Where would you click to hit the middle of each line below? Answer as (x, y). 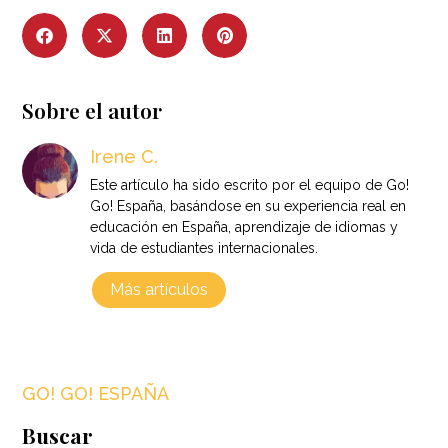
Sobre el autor (92, 109)
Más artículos (159, 289)
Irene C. (124, 156)
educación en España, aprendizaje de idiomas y (244, 226)
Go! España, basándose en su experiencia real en (248, 205)
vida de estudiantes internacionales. (204, 247)
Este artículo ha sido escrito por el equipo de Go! (250, 184)
